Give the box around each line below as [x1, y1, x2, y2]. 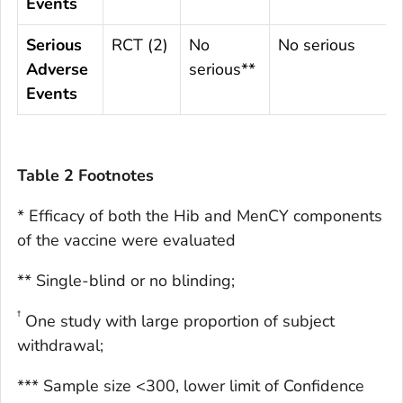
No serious [278, 34, 355, 57]
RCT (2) [112, 34, 168, 57]
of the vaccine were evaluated [17, 229, 236, 252]
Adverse [26, 58, 88, 81]
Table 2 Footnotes [17, 165, 154, 187]
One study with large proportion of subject [21, 310, 335, 333]
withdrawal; [17, 335, 103, 357]
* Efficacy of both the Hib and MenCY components [17, 205, 382, 228]
